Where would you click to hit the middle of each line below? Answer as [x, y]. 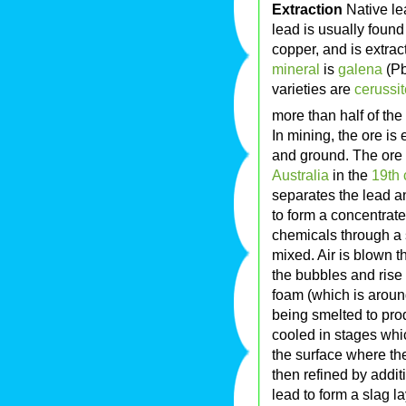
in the [350, 174]
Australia [300, 174]
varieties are [313, 89]
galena [360, 69]
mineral [296, 69]
